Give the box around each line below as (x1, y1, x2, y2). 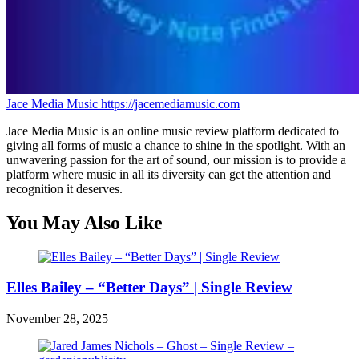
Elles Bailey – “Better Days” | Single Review (6, 279, 292, 296)
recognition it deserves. (6, 181, 123, 196)
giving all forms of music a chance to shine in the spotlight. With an (6, 138, 345, 152)
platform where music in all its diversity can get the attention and (6, 167, 331, 181)
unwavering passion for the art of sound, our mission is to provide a (6, 152, 346, 167)
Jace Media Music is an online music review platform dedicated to (6, 123, 339, 138)
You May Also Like (6, 212, 163, 233)
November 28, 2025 (6, 311, 108, 325)
